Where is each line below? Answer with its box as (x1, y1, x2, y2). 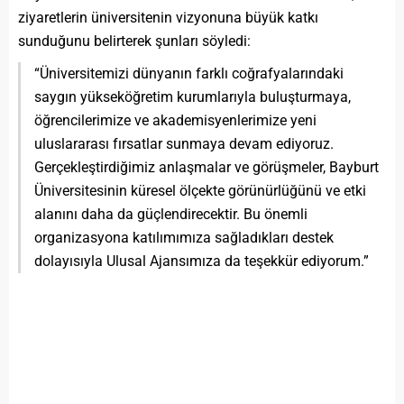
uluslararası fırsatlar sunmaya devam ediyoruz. (34, 134, 334, 152)
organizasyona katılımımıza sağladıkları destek (34, 228, 334, 246)
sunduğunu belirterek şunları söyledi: (18, 32, 251, 50)
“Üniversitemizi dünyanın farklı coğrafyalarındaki (34, 64, 344, 82)
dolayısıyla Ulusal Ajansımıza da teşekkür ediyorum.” (34, 252, 369, 270)
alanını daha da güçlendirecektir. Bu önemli (34, 205, 308, 223)
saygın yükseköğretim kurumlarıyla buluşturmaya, (34, 87, 351, 106)
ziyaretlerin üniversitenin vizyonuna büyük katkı (18, 8, 318, 26)
